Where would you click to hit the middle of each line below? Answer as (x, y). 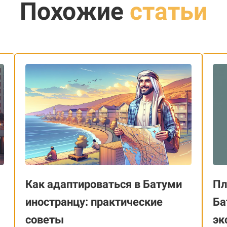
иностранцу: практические (94, 202)
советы (45, 219)
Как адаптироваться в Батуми (104, 184)
